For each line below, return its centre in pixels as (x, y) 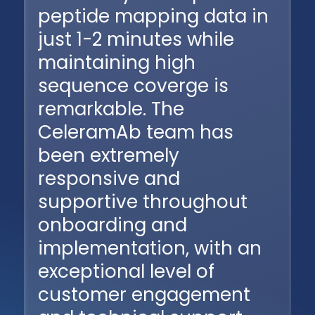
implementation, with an (149, 249)
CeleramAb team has (135, 133)
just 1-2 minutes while (136, 40)
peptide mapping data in (153, 17)
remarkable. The (111, 109)
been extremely (108, 156)
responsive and (109, 179)
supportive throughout (142, 202)
